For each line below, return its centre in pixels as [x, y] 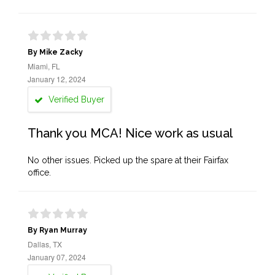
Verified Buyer [75, 99]
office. [39, 172]
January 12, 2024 [57, 79]
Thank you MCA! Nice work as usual [130, 133]
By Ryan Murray [57, 230]
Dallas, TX [45, 244]
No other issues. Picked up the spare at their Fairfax [128, 160]
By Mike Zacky [55, 52]
